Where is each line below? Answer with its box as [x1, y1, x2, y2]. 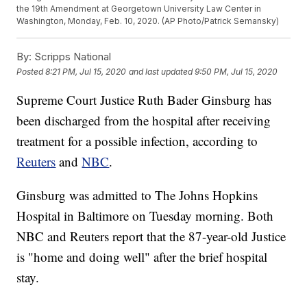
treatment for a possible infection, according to [16, 132, 258, 150]
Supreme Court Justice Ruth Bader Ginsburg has [16, 91, 272, 109]
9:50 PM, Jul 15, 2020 [195, 66, 278, 77]
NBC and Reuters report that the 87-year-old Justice [16, 228, 286, 245]
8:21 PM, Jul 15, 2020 [45, 66, 127, 77]
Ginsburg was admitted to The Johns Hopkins [16, 186, 258, 204]
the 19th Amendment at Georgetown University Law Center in [16, 3, 262, 14]
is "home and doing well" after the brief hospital [16, 248, 268, 266]
